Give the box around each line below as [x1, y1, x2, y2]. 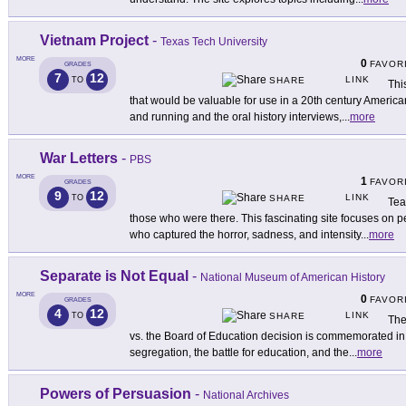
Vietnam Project [40, 33, 149, 49]
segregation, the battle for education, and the [130, 346, 349, 360]
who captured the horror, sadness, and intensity [130, 228, 361, 242]
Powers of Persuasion [40, 386, 191, 402]
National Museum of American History [200, 271, 385, 285]
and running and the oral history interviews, [130, 111, 342, 124]
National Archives [203, 389, 289, 402]
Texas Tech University [160, 35, 267, 49]
